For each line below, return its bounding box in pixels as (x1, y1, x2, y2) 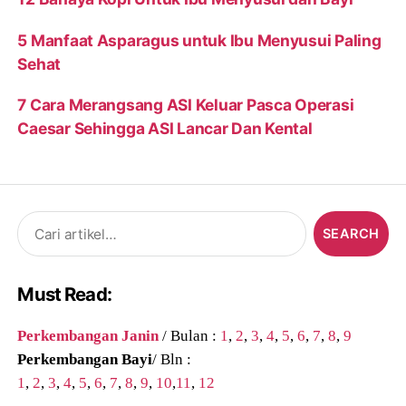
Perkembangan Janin (17, 325, 159, 344)
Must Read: (17, 283, 111, 306)
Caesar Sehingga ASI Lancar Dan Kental (17, 118, 313, 138)
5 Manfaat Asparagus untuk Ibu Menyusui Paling (17, 30, 382, 50)
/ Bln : (152, 349, 192, 368)
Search (9, 210, 61, 230)
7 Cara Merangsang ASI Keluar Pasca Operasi (17, 94, 354, 114)
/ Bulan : (159, 325, 221, 344)
